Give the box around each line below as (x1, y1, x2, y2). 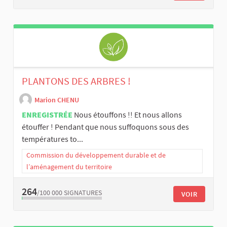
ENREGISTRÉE (22, 109, 72, 120)
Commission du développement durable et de (26, 150, 166, 160)
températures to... (22, 134, 83, 144)
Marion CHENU (34, 95, 79, 105)
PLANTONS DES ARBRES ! (22, 74, 131, 88)
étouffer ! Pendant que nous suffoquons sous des (22, 122, 189, 132)
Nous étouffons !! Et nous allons (74, 109, 182, 120)
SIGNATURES (64, 188, 102, 198)
